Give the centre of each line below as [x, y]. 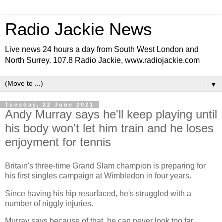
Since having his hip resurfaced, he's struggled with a [98, 193]
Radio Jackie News [79, 29]
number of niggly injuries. [49, 203]
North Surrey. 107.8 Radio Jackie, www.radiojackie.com [102, 60]
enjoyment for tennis [58, 142]
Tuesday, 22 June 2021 [50, 105]
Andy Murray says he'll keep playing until [111, 114]
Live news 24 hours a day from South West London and [102, 49]
